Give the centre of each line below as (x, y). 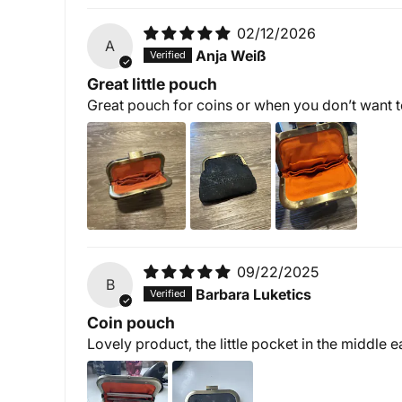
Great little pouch (152, 83)
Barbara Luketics (254, 295)
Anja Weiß (231, 56)
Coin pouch (131, 323)
